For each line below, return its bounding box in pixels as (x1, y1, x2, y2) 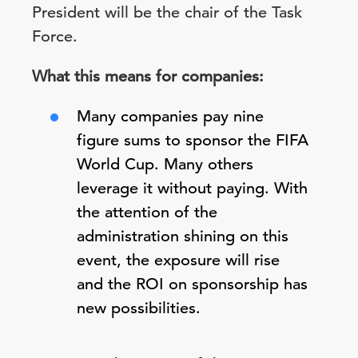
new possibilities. (77, 298, 201, 318)
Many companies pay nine (77, 106, 264, 126)
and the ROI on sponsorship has (77, 274, 308, 294)
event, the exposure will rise (77, 250, 280, 270)
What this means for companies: (32, 66, 264, 86)
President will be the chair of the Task (32, 2, 302, 22)
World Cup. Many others (77, 154, 253, 174)
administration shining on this (77, 226, 288, 246)
